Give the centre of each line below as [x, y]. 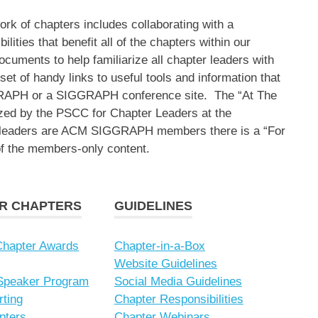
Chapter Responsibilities [179, 299]
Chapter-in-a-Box [159, 246]
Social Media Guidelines [178, 281]
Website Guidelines [165, 263]
